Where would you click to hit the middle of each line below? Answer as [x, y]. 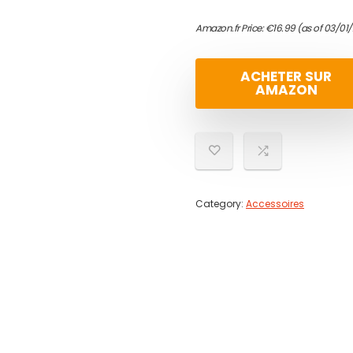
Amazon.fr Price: [230, 28]
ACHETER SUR [286, 76]
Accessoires [275, 204]
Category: [221, 204]
